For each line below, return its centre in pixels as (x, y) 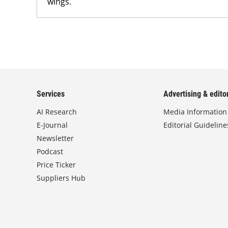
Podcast (50, 151)
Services (51, 94)
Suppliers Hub (61, 178)
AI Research (57, 112)
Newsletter (55, 138)
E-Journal (52, 125)
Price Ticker (56, 165)
